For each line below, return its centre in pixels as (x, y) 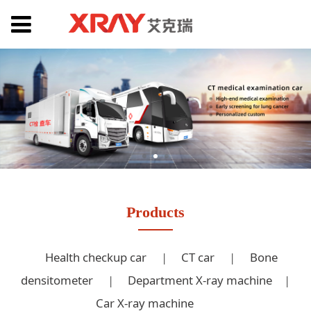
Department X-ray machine (200, 280)
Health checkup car (95, 257)
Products (155, 212)
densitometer (57, 280)
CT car (198, 257)
